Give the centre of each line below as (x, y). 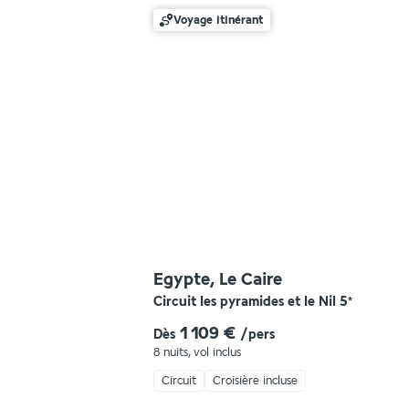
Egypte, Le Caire (218, 279)
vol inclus (217, 352)
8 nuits (171, 352)
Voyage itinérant (218, 20)
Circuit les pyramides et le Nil (245, 302)
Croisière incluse (255, 381)
